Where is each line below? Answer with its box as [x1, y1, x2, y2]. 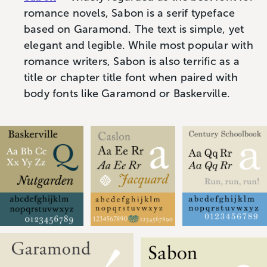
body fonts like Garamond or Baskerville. [24, 86, 231, 100]
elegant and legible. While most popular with [24, 38, 253, 52]
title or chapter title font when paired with [24, 70, 238, 84]
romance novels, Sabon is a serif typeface [24, 6, 235, 20]
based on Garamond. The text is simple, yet [24, 22, 244, 36]
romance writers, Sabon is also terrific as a [24, 54, 240, 68]
